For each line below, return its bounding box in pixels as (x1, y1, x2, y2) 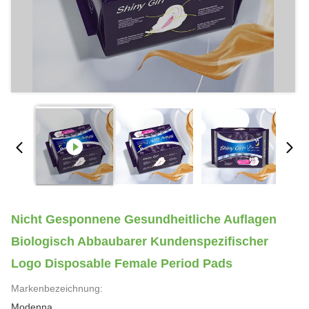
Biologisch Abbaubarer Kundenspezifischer (11, 235, 268, 248)
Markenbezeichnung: (11, 283, 103, 294)
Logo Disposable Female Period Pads (11, 257, 232, 270)
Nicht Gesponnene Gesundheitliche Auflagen (11, 212, 277, 226)
